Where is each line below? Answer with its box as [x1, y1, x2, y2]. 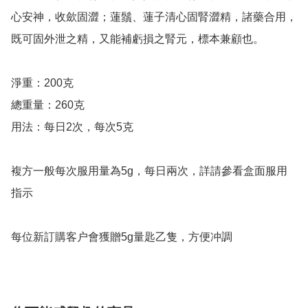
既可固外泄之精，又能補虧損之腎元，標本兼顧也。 [11, 33, 264, 45]
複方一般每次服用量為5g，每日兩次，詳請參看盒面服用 [11, 165, 287, 177]
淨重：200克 [11, 77, 74, 89]
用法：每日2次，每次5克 [11, 121, 133, 133]
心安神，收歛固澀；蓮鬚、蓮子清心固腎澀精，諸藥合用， [11, 11, 297, 23]
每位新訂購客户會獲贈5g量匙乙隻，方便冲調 [11, 231, 232, 243]
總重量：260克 [11, 99, 85, 111]
